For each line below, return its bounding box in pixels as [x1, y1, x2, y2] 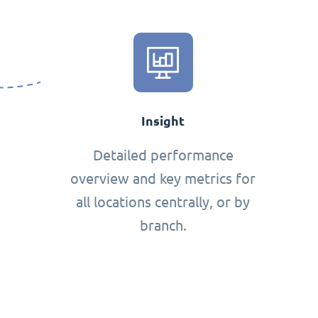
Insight [141, 114, 185, 129]
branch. [139, 217, 187, 234]
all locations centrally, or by [76, 194, 251, 211]
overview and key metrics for [70, 170, 256, 187]
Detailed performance [92, 147, 234, 164]
